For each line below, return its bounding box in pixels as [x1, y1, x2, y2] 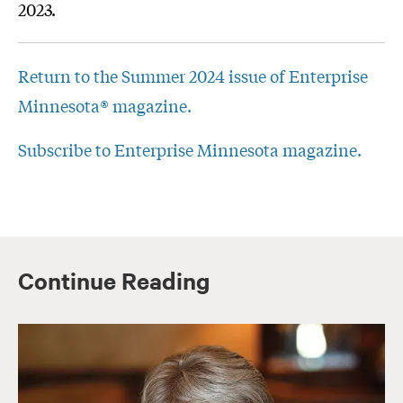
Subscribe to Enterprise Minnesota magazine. [18, 138, 362, 162]
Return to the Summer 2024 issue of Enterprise [18, 64, 368, 88]
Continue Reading [18, 264, 210, 297]
